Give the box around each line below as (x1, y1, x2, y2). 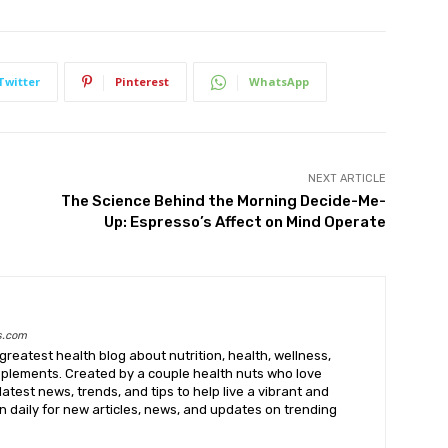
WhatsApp (249, 74, 309, 90)
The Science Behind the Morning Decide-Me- (60, 192, 386, 211)
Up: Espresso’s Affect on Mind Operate (103, 213, 386, 232)
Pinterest (115, 74, 169, 90)
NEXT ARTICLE (307, 172, 386, 186)
